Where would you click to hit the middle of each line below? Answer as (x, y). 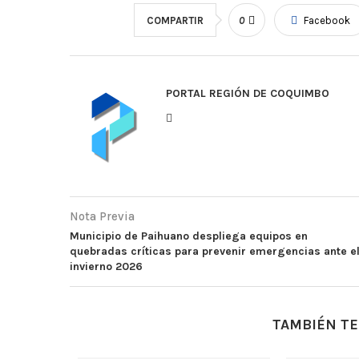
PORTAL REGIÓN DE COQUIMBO (248, 93)
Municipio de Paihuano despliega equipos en (189, 236)
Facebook (327, 20)
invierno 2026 (106, 266)
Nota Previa (102, 216)
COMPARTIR (175, 20)
